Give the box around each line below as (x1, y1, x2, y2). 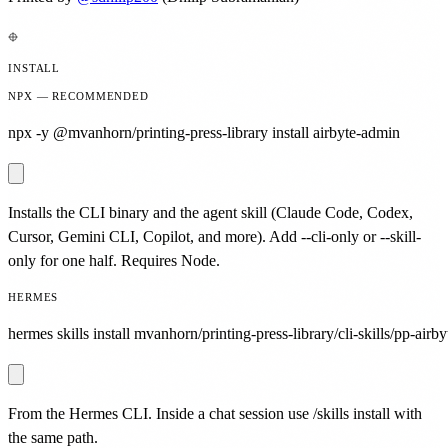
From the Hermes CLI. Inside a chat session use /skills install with (8, 404, 422, 422)
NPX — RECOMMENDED (8, 89, 149, 102)
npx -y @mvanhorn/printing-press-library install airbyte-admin (8, 123, 400, 141)
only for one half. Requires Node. (8, 251, 220, 269)
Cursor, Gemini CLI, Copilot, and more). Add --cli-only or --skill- (8, 227, 421, 245)
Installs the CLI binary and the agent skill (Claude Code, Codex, (8, 203, 413, 221)
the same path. (8, 428, 98, 446)
